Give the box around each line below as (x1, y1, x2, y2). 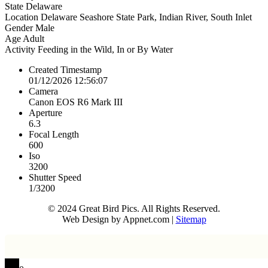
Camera (29, 86, 58, 96)
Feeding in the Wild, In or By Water (38, 44, 173, 54)
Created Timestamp (29, 64, 102, 75)
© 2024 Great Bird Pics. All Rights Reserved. (48, 203, 220, 214)
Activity (5, 44, 38, 54)
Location (5, 11, 41, 22)
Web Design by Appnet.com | (62, 214, 176, 224)
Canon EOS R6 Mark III (29, 96, 123, 107)
